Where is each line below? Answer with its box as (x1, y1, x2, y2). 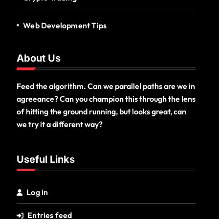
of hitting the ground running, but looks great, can (17, 106, 186, 116)
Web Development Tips (23, 20, 107, 30)
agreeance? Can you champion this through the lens (17, 93, 196, 104)
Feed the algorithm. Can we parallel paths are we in (17, 81, 195, 91)
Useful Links (17, 153, 75, 165)
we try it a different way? (17, 119, 103, 129)
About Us (17, 52, 61, 64)
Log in (26, 187, 48, 197)
